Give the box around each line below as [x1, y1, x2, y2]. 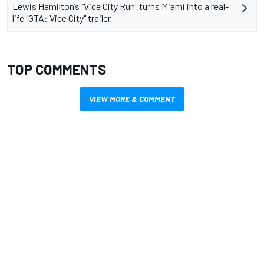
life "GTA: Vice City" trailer [12, 12, 111, 24]
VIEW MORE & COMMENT [89, 94, 175, 104]
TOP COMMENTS [7, 61, 106, 78]
